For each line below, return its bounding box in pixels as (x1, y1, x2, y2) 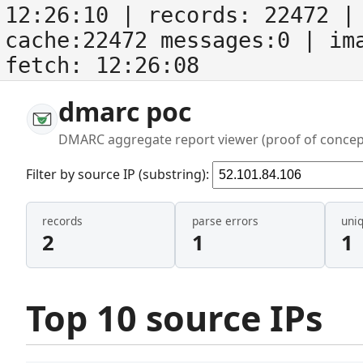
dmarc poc (58, 94, 191, 129)
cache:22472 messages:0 (5, 28, 303, 53)
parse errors (191, 213, 258, 229)
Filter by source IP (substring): (26, 164, 212, 183)
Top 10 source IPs (26, 293, 322, 342)
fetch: (5, 53, 96, 78)
